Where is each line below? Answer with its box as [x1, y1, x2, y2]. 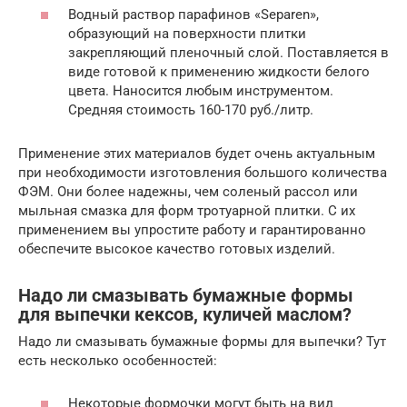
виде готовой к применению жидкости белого [68, 64, 370, 81]
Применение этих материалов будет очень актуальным [18, 145, 375, 163]
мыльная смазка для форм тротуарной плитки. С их [18, 203, 355, 220]
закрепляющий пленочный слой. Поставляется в [68, 45, 389, 62]
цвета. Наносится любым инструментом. [68, 83, 333, 100]
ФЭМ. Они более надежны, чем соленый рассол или [18, 184, 358, 201]
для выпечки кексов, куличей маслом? [18, 303, 352, 325]
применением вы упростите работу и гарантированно [18, 222, 366, 239]
